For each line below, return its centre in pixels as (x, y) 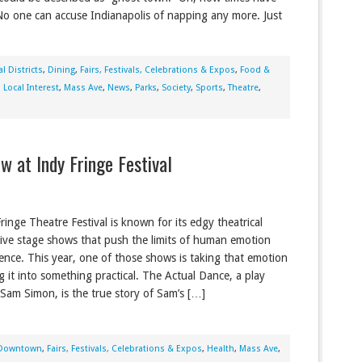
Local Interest (31, 88)
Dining (61, 70)
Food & (255, 70)
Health (221, 349)
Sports (209, 88)
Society (176, 88)
